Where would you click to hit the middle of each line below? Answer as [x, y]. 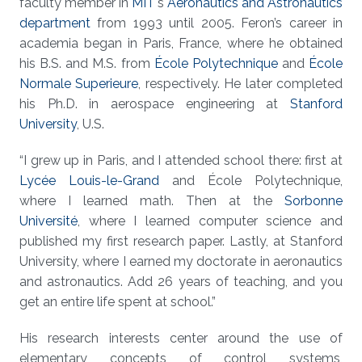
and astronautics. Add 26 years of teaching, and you [181, 282]
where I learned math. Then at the [152, 201]
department [55, 23]
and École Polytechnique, [251, 181]
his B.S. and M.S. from [87, 63]
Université [48, 221]
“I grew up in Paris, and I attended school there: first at [181, 160]
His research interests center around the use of [181, 338]
